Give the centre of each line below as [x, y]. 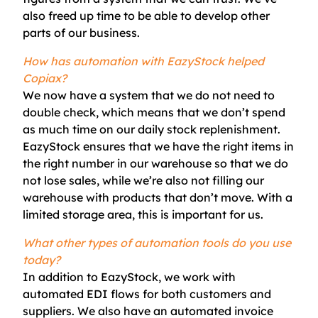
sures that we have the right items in [195, 146]
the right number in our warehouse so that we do [155, 163]
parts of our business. [81, 33]
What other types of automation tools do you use [157, 243]
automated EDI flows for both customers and [147, 294]
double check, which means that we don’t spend [154, 112]
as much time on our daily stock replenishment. [152, 129]
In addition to [62, 277]
